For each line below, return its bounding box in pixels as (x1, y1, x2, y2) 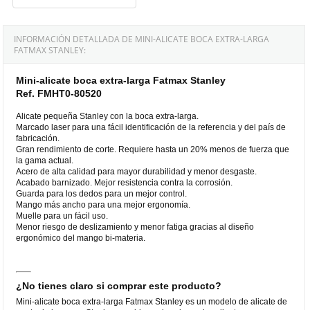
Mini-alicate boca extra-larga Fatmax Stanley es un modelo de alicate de (16, 296, 288, 307)
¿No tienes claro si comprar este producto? (16, 280, 222, 291)
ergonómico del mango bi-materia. (16, 232, 146, 243)
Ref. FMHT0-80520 (16, 87, 102, 99)
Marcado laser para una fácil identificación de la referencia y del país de (16, 122, 286, 132)
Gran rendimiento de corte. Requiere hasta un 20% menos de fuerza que (16, 144, 290, 154)
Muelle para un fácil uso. (16, 210, 109, 221)
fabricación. (16, 133, 60, 143)
